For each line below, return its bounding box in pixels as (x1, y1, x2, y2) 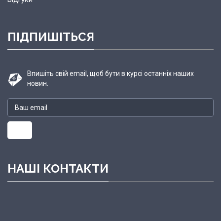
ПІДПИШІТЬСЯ (7, 29, 94, 44)
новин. (27, 79, 48, 87)
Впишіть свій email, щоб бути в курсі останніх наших (27, 69, 194, 77)
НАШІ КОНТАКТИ (7, 161, 109, 176)
